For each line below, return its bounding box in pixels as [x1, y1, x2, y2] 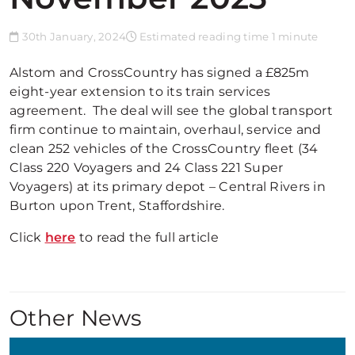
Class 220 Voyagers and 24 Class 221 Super [10, 160, 284, 175]
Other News [10, 304, 142, 331]
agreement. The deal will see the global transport [10, 103, 333, 118]
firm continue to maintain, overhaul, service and [10, 122, 322, 137]
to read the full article [75, 230, 219, 245]
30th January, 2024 [19, 30, 127, 43]
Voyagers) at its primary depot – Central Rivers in [10, 179, 326, 194]
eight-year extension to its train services [10, 84, 271, 99]
